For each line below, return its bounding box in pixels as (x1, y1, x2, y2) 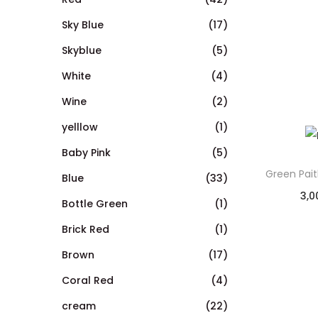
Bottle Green (62, 196, 128, 211)
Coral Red (62, 273, 114, 287)
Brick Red (62, 221, 109, 236)
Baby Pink (62, 145, 111, 160)
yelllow (62, 119, 98, 134)
